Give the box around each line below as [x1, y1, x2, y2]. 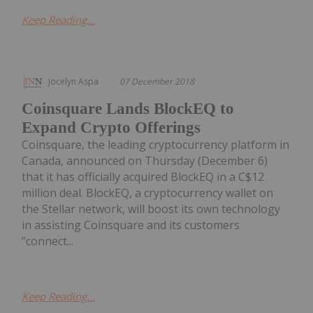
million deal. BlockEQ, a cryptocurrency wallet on [22, 185, 273, 201]
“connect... [22, 233, 73, 249]
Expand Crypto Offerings [22, 119, 201, 137]
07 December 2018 [119, 75, 194, 88]
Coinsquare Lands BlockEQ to [22, 100, 234, 118]
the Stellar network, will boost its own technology [22, 201, 280, 217]
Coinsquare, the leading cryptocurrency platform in [22, 137, 289, 153]
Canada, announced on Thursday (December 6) [22, 153, 268, 169]
